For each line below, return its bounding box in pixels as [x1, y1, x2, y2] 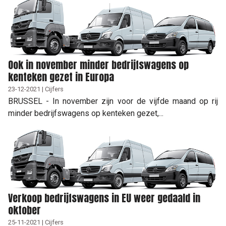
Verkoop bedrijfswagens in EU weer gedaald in [8, 190, 200, 206]
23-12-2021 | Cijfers [8, 85, 64, 93]
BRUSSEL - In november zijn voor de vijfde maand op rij [8, 96, 218, 106]
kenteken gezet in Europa [8, 69, 114, 85]
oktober [8, 202, 41, 218]
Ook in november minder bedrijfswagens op [8, 56, 189, 73]
